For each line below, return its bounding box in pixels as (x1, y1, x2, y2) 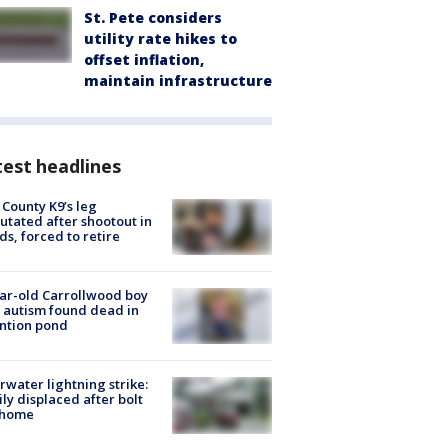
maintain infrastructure (84, 70, 272, 90)
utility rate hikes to (84, 28, 237, 48)
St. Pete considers (84, 7, 222, 27)
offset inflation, (84, 49, 204, 69)
